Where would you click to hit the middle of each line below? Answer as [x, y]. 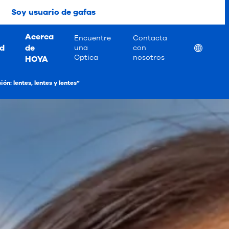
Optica [86, 58]
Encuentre [93, 38]
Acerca [40, 37]
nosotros [149, 58]
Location [210, 47]
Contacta [150, 38]
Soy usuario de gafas [53, 12]
